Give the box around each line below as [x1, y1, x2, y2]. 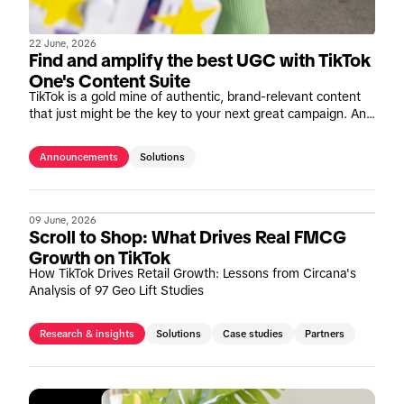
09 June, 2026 [29, 215, 96, 226]
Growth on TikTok [29, 248, 170, 269]
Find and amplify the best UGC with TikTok [29, 50, 371, 71]
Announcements [40, 151, 118, 163]
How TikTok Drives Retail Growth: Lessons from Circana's [29, 266, 356, 281]
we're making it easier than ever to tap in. [29, 124, 270, 139]
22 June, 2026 [29, 38, 96, 50]
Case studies [223, 328, 283, 340]
